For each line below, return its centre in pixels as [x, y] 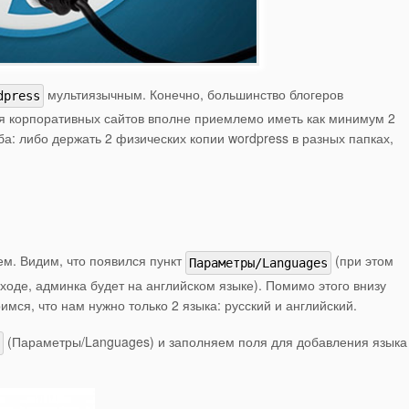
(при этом [362, 261]
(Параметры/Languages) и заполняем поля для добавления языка [205, 342]
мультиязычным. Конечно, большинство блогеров [194, 94]
